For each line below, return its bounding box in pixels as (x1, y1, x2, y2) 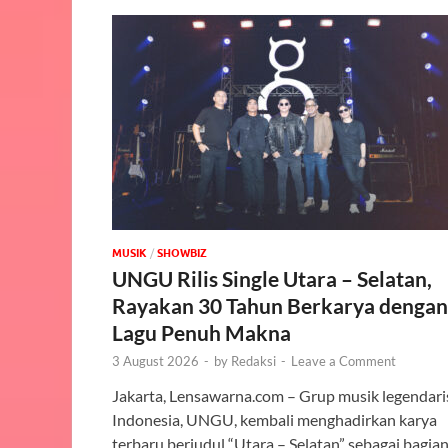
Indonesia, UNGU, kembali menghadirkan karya (112, 410, 437, 430)
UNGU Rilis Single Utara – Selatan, (112, 266, 432, 292)
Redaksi (231, 353, 276, 370)
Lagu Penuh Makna (112, 320, 291, 346)
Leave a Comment (291, 353, 396, 370)
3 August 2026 (112, 353, 199, 370)
